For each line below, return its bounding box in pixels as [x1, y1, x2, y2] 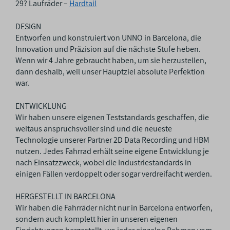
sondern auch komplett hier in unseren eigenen [15, 214, 178, 225]
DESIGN [15, 21, 41, 32]
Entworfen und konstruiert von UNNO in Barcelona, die [15, 32, 201, 43]
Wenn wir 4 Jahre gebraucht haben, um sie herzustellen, [15, 54, 206, 66]
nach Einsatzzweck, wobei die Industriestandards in [15, 157, 191, 168]
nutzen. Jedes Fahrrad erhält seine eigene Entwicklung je [15, 145, 209, 157]
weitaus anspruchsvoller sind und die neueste [15, 123, 172, 134]
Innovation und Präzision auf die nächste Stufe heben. [15, 43, 201, 54]
